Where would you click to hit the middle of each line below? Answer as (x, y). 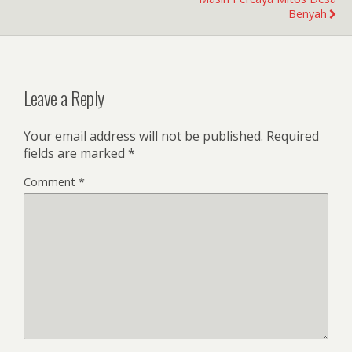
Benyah (308, 13)
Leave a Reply (64, 97)
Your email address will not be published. (143, 136)
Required (293, 136)
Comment (51, 181)
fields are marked (76, 153)
